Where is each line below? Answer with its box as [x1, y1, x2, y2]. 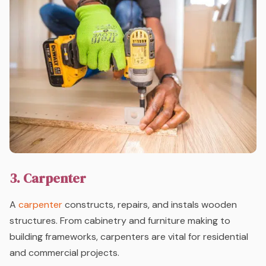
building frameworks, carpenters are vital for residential [9, 230, 248, 243]
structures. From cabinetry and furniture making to [9, 214, 230, 227]
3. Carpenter [9, 169, 86, 188]
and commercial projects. [9, 246, 119, 259]
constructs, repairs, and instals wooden [62, 198, 237, 211]
